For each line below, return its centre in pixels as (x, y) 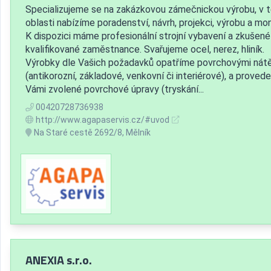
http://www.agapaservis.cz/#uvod (103, 119)
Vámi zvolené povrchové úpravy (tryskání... (115, 89)
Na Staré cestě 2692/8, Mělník (91, 132)
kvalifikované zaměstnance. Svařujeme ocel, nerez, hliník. (145, 49)
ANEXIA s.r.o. (59, 260)
